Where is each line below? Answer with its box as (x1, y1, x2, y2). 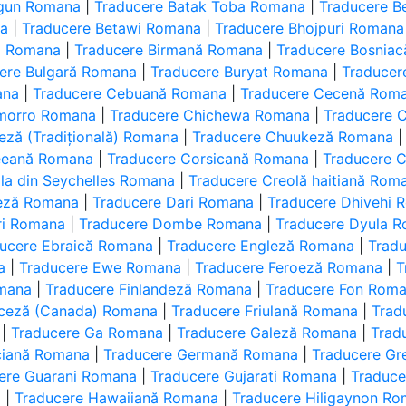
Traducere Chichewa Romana (110, 106, 311, 124)
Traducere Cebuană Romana (33, 84, 227, 102)
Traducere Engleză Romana (167, 237, 355, 255)
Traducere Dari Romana (92, 193, 255, 211)
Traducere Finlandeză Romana (45, 280, 253, 298)
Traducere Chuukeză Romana (192, 128, 394, 146)
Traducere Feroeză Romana (195, 258, 383, 276)
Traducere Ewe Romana (19, 258, 182, 276)
